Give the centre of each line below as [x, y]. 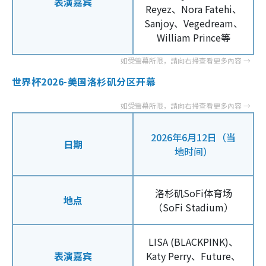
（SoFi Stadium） [193, 207]
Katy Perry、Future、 [193, 256]
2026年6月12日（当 [193, 137]
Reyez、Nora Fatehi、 [193, 9]
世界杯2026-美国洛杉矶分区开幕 [84, 81]
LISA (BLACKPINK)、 [193, 241]
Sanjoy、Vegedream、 [193, 23]
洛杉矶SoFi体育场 [193, 193]
